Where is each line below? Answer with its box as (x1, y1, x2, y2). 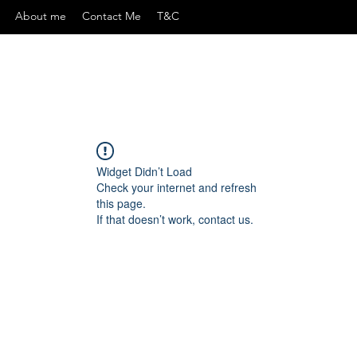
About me (15, 9, 66, 23)
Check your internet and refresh (96, 178, 257, 195)
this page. (96, 194, 146, 211)
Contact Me (82, 9, 141, 23)
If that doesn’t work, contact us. (96, 210, 253, 227)
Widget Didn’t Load (96, 163, 192, 179)
